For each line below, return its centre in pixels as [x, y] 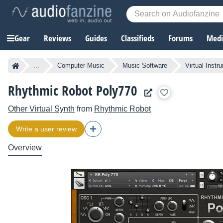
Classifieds [138, 38]
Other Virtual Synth [41, 109]
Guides [96, 38]
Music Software [145, 66]
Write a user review [46, 129]
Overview [25, 148]
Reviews [57, 38]
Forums [180, 38]
